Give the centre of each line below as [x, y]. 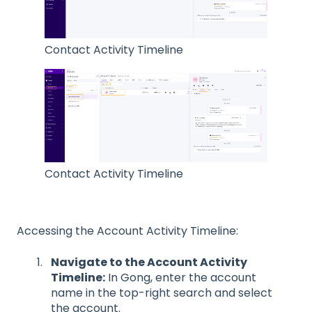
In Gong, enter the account [181, 277]
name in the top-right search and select [162, 292]
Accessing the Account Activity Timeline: [127, 231]
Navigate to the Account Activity [149, 262]
